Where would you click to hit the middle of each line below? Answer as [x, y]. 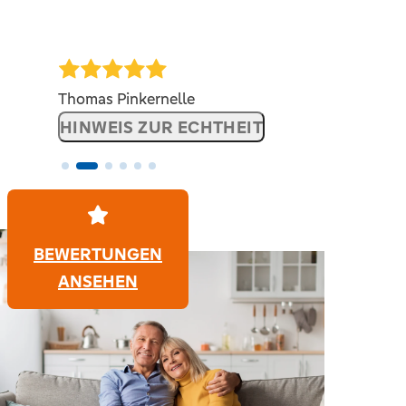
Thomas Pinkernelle [126, 98]
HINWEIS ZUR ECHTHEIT [161, 126]
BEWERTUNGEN [98, 253]
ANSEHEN [98, 280]
